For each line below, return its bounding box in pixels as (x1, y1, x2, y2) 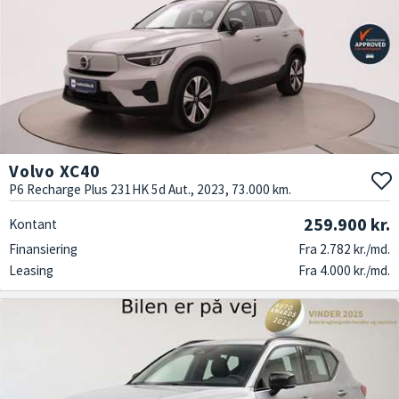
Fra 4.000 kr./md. (298, 261, 390, 279)
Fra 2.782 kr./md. (298, 240, 390, 257)
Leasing (9, 261, 53, 279)
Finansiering (9, 240, 77, 257)
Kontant (9, 215, 57, 232)
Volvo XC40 (9, 159, 100, 182)
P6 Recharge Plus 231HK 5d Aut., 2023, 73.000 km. (9, 180, 291, 198)
